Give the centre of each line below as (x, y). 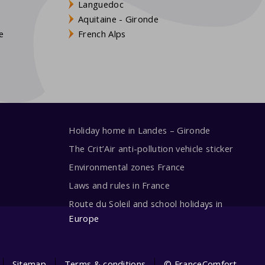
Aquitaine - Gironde (119, 19)
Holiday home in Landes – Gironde (140, 130)
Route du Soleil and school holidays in (146, 203)
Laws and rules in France (119, 185)
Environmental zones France (127, 167)
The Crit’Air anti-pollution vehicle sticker (151, 149)
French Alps (102, 33)
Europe (84, 218)
